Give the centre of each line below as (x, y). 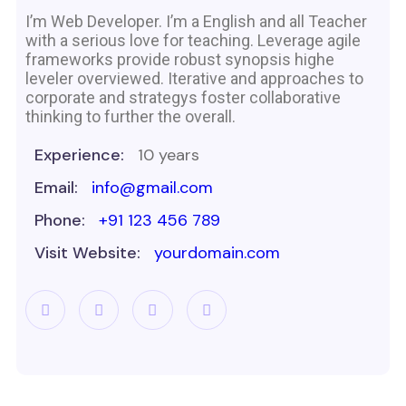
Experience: (79, 155)
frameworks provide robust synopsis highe (180, 59)
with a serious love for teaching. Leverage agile (193, 40)
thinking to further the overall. (130, 116)
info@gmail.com (152, 187)
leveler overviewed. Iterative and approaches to (196, 78)
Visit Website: (87, 252)
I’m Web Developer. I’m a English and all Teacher (196, 21)
